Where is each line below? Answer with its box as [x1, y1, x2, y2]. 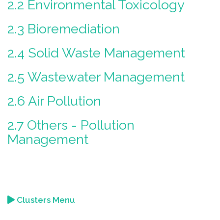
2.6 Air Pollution [7, 93, 101, 109]
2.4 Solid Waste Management [7, 45, 185, 60]
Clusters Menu [15, 195, 75, 205]
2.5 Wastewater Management [7, 69, 185, 84]
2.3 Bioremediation [7, 21, 120, 36]
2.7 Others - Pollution [7, 117, 135, 133]
